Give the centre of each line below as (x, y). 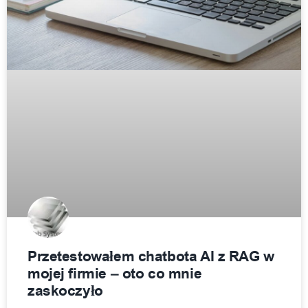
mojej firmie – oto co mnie (115, 274)
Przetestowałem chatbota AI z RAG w (151, 257)
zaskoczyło (65, 291)
